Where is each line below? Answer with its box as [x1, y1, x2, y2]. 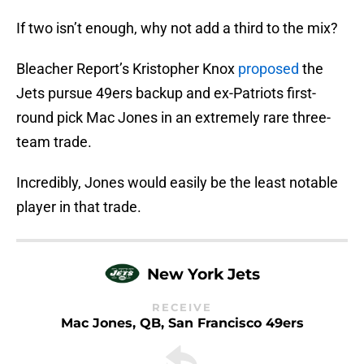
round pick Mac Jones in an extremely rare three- [16, 109, 331, 127]
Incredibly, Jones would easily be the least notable [16, 174, 338, 192]
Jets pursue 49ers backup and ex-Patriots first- [16, 84, 316, 102]
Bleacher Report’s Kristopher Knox [16, 60, 238, 78]
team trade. [16, 133, 95, 151]
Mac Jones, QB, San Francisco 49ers [60, 315, 304, 331]
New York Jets [147, 263, 260, 284]
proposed [238, 60, 299, 78]
